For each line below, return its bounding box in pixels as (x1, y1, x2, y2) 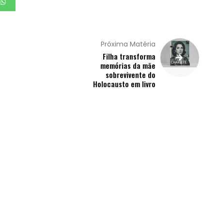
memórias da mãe (100, 60, 156, 71)
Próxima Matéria (101, 39, 156, 49)
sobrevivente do (106, 69, 156, 80)
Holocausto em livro (93, 78, 156, 89)
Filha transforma (103, 51, 156, 62)
